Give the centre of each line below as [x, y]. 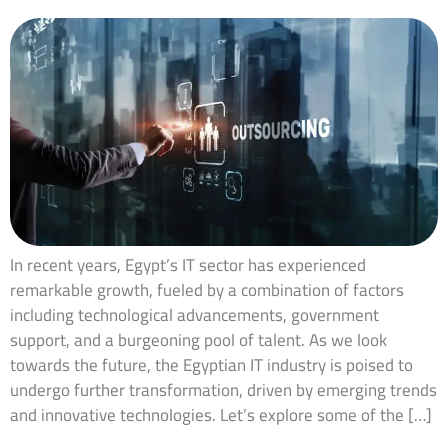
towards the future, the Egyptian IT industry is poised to [211, 364]
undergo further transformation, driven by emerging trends [223, 389]
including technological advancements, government [194, 314]
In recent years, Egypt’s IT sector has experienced [188, 264]
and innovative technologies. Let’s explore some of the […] [221, 414]
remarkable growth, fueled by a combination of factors [207, 289]
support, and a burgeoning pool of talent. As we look [198, 339]
